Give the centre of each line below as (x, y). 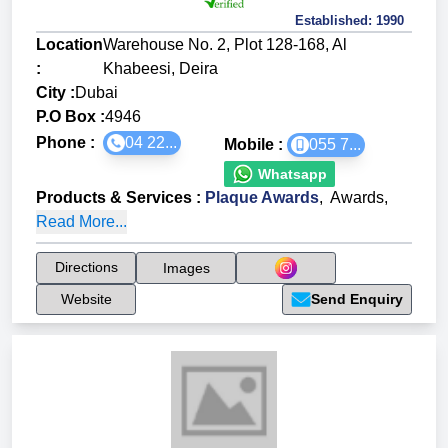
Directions (86, 267)
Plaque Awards (262, 198)
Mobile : (255, 145)
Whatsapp (290, 173)
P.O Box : (70, 117)
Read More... (81, 222)
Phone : (69, 143)
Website (86, 299)
